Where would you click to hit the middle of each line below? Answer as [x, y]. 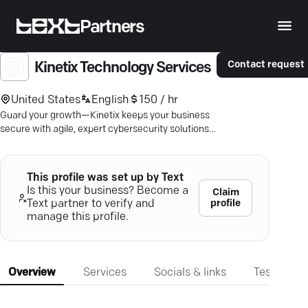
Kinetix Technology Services [123, 68]
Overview [32, 273]
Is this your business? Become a [107, 191]
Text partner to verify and [90, 204]
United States [46, 100]
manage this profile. [77, 217]
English [110, 100]
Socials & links [190, 273]
